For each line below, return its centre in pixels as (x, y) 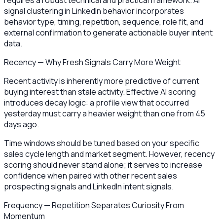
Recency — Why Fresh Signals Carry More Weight (92, 62)
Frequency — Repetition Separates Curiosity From (94, 205)
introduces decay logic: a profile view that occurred (96, 103)
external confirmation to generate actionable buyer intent (108, 33)
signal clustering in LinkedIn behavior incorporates (94, 11)
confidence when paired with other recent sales (91, 176)
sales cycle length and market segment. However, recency (109, 154)
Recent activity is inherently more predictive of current (102, 81)
